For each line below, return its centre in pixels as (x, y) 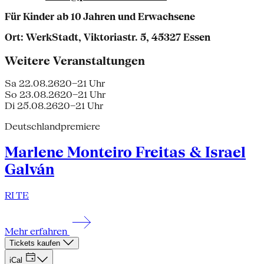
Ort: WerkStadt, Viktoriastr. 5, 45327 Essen (108, 37)
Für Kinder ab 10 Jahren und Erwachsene (100, 16)
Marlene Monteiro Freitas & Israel (125, 153)
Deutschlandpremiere (52, 127)
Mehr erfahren (37, 232)
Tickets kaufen (36, 243)
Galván (29, 170)
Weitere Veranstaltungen (75, 60)
